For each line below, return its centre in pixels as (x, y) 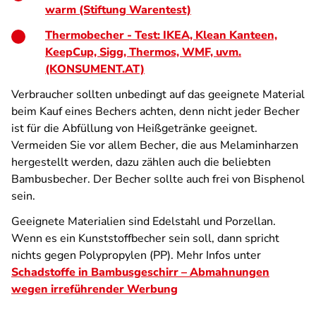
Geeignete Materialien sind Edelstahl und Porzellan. (144, 221)
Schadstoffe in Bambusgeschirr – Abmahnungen (140, 272)
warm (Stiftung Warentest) (118, 10)
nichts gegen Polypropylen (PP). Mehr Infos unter (136, 255)
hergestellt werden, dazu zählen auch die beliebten (141, 162)
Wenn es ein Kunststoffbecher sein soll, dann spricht (145, 238)
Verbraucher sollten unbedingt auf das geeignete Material (158, 95)
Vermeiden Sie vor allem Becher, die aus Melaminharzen (155, 145)
